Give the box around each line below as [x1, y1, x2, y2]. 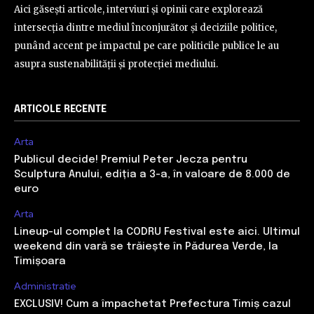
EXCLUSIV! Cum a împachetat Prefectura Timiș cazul [14, 298, 291, 310]
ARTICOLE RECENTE [14, 104, 107, 114]
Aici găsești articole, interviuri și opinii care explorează [14, 3, 263, 15]
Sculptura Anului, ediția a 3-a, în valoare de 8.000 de [14, 168, 290, 180]
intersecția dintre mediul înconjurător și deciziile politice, [14, 21, 277, 34]
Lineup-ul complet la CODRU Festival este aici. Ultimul [14, 226, 300, 238]
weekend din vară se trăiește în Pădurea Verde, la [14, 240, 278, 252]
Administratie [14, 279, 76, 292]
